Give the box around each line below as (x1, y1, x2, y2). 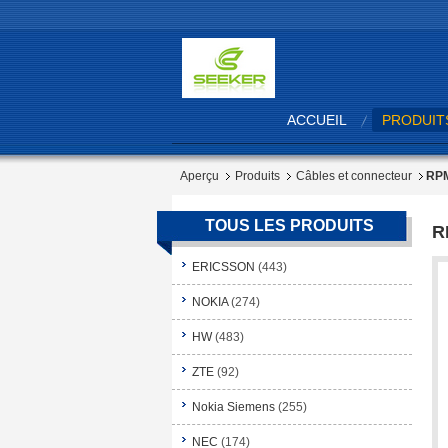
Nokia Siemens (192, 400, 275, 414)
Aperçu (179, 169, 219, 183)
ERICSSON (192, 260, 255, 274)
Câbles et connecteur (295, 169, 412, 183)
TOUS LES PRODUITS (205, 217, 374, 234)
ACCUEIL (287, 112, 347, 128)
